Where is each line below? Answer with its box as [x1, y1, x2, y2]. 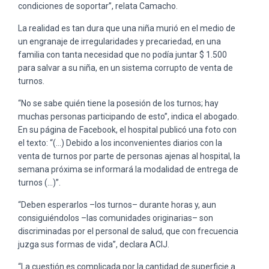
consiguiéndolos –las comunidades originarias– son [18, 213, 213, 223]
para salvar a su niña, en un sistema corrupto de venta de [18, 62, 233, 73]
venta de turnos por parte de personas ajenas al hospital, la [18, 151, 240, 161]
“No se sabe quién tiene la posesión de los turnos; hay [18, 98, 219, 108]
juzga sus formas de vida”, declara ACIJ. [18, 239, 169, 249]
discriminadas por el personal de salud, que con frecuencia [18, 226, 238, 236]
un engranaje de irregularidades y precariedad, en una [18, 36, 221, 46]
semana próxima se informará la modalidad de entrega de [18, 164, 238, 174]
